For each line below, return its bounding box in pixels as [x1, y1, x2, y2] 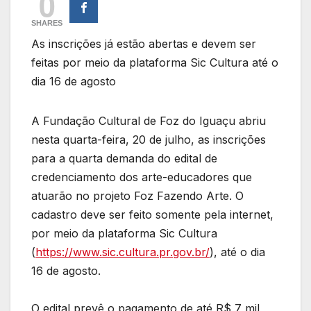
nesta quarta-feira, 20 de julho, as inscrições [31, 132, 266, 146]
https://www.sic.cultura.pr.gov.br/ [35, 244, 210, 259]
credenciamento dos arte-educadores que [31, 169, 252, 184]
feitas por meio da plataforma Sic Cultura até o [31, 55, 278, 69]
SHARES [31, 18, 62, 27]
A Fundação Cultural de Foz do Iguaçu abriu [31, 113, 266, 128]
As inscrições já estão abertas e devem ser [31, 36, 256, 51]
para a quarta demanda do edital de [31, 151, 217, 165]
